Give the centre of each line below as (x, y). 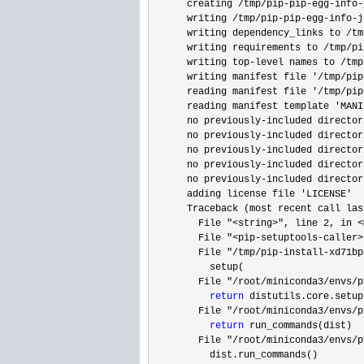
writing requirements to (238, 48)
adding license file (227, 194)
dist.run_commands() (235, 355)
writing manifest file (232, 77)
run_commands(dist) (298, 326)
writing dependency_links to (249, 33)
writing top (201, 63)
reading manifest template (244, 106)
